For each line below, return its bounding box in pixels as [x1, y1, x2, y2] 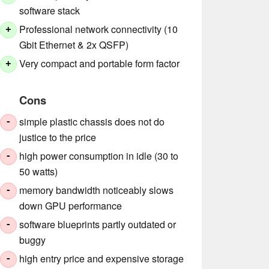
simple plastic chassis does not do [19, 115, 165, 129]
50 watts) [19, 165, 58, 179]
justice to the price [19, 130, 97, 145]
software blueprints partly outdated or [19, 217, 177, 232]
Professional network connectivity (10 [19, 22, 178, 37]
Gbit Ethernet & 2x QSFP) [19, 38, 129, 52]
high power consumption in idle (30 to [19, 149, 179, 163]
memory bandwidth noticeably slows [19, 183, 174, 198]
